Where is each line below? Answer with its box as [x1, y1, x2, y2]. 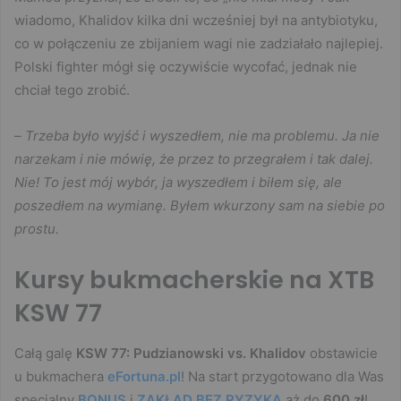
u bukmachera [14, 367, 107, 385]
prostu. [14, 220, 59, 238]
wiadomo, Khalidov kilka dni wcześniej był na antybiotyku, [14, 12, 378, 30]
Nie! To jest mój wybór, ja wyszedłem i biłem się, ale [14, 174, 342, 192]
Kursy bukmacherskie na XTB [14, 263, 374, 297]
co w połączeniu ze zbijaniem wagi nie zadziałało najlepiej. [14, 35, 383, 53]
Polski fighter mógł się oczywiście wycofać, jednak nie [14, 58, 357, 76]
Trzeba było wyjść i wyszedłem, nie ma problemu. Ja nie [25, 127, 380, 145]
